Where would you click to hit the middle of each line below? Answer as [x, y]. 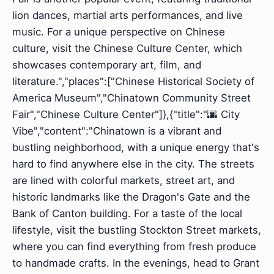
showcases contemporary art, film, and [107, 65]
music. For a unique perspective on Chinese [119, 32]
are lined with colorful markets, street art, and [124, 181]
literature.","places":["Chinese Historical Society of [133, 82]
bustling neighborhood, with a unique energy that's [136, 148]
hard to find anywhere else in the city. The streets [133, 164]
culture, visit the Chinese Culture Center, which [127, 49]
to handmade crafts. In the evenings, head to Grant [136, 263]
